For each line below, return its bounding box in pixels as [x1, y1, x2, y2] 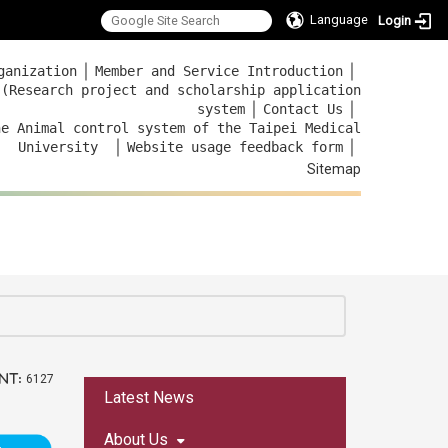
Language [310, 12, 369, 27]
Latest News [103, 388, 194, 407]
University [18, 139, 98, 155]
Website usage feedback [127, 139, 303, 155]
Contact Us [263, 101, 343, 117]
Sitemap [307, 161, 361, 177]
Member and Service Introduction [95, 63, 343, 79]
